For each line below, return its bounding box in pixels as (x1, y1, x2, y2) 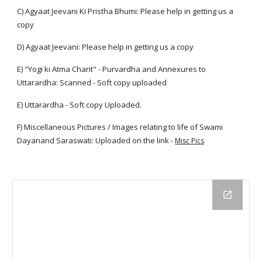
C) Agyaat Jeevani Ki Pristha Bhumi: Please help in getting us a (17, 6, 234, 16)
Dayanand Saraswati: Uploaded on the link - (17, 135, 175, 146)
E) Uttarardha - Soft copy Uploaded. (17, 99, 142, 110)
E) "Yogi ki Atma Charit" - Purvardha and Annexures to (17, 64, 206, 74)
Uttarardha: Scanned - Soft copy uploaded (17, 77, 167, 88)
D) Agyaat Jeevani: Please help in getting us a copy (17, 42, 194, 52)
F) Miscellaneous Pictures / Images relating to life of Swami (17, 122, 223, 132)
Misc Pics (175, 136, 205, 146)
